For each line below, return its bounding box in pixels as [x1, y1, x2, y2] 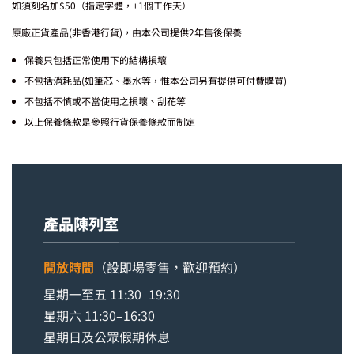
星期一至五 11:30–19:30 [43, 284, 180, 303]
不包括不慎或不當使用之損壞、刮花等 [24, 94, 186, 108]
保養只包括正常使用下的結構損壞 [24, 52, 167, 66]
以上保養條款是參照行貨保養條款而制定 [24, 115, 195, 129]
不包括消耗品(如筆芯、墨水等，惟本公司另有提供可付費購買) [24, 73, 287, 88]
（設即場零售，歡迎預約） [94, 258, 246, 277]
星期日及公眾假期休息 [43, 326, 170, 346]
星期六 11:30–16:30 [43, 305, 155, 325]
